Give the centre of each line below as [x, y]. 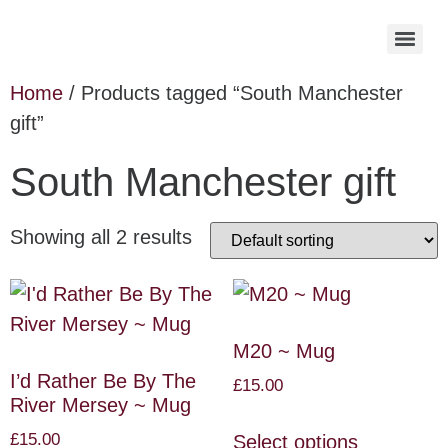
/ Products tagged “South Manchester [233, 93]
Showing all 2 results [101, 237]
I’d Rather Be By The [103, 381]
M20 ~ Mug [283, 351]
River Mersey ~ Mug [100, 405]
